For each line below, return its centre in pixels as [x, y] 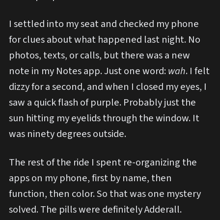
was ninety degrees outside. [68, 134]
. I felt [198, 71]
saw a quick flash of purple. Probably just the [102, 103]
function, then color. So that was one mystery [105, 193]
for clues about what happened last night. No [105, 40]
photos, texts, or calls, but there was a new [99, 55]
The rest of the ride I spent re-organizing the [103, 162]
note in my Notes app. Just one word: [88, 71]
